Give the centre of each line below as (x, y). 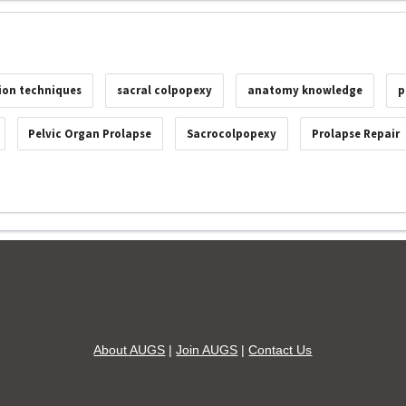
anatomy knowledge (305, 91)
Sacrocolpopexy (232, 133)
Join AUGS (207, 349)
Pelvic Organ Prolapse (90, 133)
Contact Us (280, 349)
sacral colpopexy (165, 91)
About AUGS (130, 349)
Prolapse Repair (356, 133)
